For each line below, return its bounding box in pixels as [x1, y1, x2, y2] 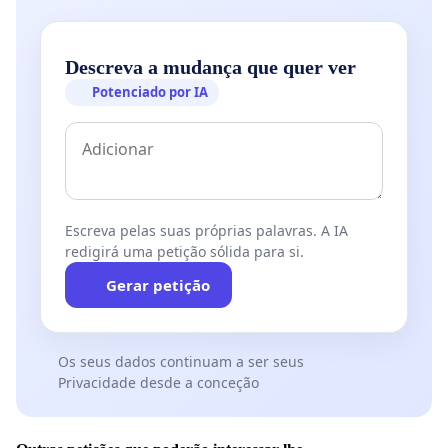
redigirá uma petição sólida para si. [65, 242, 304, 262]
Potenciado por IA [92, 83, 209, 102]
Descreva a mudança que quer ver [65, 56, 356, 79]
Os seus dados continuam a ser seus [57, 352, 304, 372]
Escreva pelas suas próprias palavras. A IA [65, 221, 348, 241]
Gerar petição [105, 275, 210, 296]
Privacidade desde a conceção [57, 373, 259, 393]
